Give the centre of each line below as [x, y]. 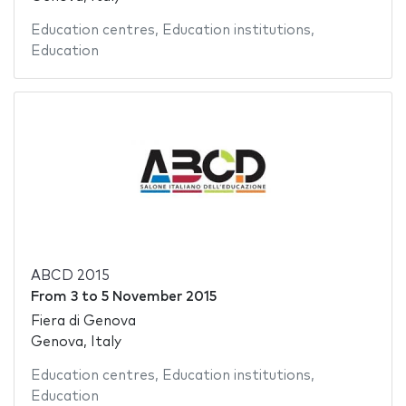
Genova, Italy [76, 342]
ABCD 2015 [70, 276]
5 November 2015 [159, 297]
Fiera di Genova [83, 321]
